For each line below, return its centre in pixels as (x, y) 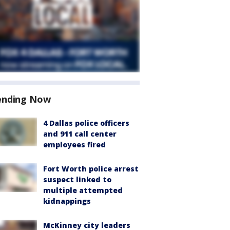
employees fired (74, 145)
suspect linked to (77, 179)
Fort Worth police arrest (91, 169)
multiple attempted (83, 190)
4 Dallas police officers (86, 123)
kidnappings (67, 201)
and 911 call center (80, 134)
